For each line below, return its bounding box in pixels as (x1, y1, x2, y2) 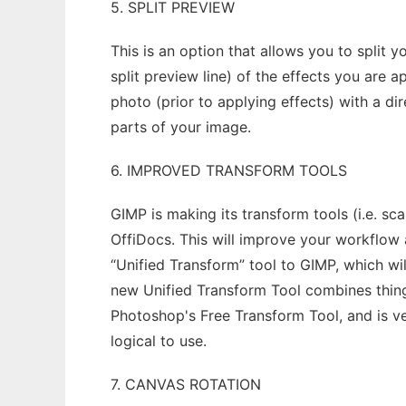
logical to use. (111, 332, 207, 350)
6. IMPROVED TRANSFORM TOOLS (111, 161, 347, 179)
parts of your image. (111, 118, 256, 136)
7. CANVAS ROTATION (111, 375, 261, 393)
